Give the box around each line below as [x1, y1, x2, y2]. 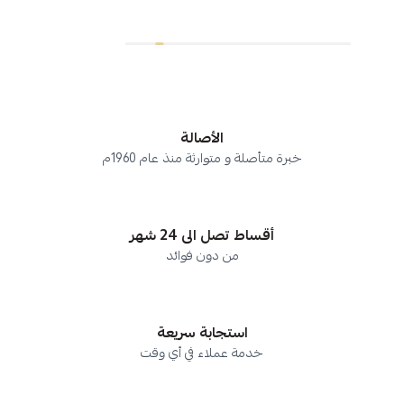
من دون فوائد [165, 243, 239, 267]
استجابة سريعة [156, 319, 248, 346]
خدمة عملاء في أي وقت [141, 341, 263, 364]
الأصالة [180, 124, 224, 151]
